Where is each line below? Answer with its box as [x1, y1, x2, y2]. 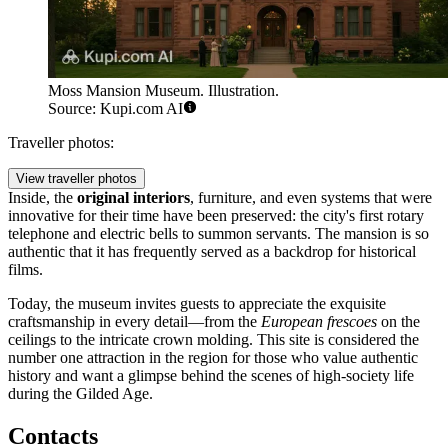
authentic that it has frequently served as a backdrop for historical [8, 243, 416, 261]
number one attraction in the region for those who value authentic [8, 349, 418, 367]
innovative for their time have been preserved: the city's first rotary [8, 207, 424, 225]
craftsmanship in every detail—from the [8, 313, 261, 331]
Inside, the [8, 189, 77, 207]
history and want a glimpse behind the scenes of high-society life [8, 367, 414, 385]
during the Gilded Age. [8, 385, 153, 403]
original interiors [77, 189, 190, 207]
